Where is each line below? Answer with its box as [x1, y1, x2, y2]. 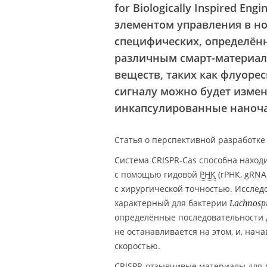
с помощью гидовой [114, 169, 200, 180]
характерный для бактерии [114, 197, 229, 209]
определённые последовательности [114, 212, 266, 223]
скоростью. [114, 240, 160, 252]
